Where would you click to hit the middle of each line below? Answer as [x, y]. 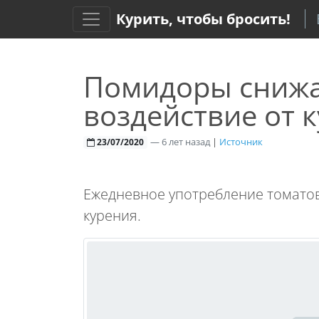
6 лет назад [185, 142]
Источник [241, 142]
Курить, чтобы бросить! [203, 19]
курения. [112, 215]
